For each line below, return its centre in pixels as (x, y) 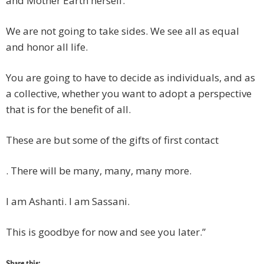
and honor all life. (47, 47)
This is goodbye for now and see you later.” (106, 232)
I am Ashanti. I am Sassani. (68, 202)
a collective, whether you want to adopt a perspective (129, 94)
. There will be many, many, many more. (99, 171)
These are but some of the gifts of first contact (112, 140)
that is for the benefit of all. (68, 110)
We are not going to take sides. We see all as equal (123, 31)
